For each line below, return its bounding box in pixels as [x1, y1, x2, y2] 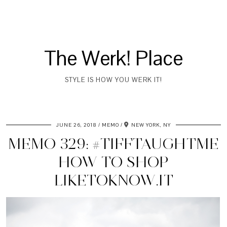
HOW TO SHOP [58, 153, 169, 171]
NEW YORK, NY [131, 122, 171, 128]
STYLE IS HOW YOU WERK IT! [65, 75, 162, 84]
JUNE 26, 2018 [56, 122, 97, 128]
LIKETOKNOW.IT [54, 171, 173, 190]
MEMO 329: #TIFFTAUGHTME [8, 134, 219, 153]
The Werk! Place [44, 45, 183, 71]
